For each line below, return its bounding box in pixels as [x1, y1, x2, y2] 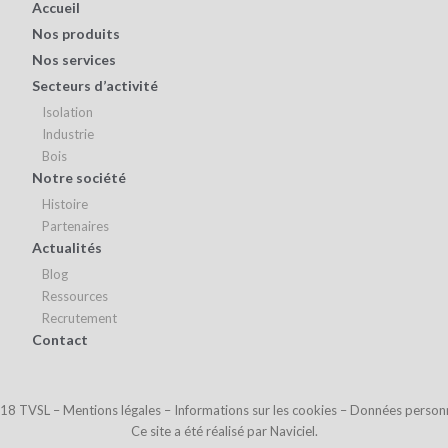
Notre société [31, 169, 126, 186]
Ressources [41, 288, 108, 304]
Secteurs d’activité [31, 77, 158, 94]
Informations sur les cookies [174, 402, 337, 418]
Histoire [41, 196, 88, 212]
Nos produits [31, 25, 120, 42]
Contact [31, 331, 88, 348]
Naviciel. [269, 423, 318, 439]
